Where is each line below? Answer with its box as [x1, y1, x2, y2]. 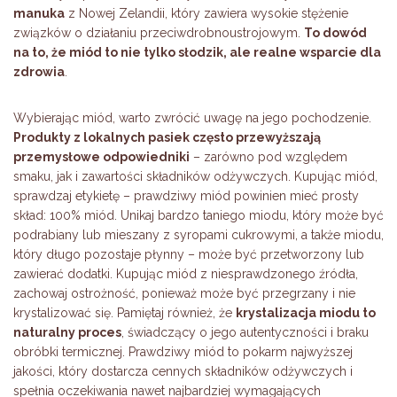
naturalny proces [13, 325, 121, 340]
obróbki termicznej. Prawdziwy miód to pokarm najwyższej [13, 345, 353, 360]
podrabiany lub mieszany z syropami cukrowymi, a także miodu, [13, 228, 384, 243]
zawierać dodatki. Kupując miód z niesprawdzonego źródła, [13, 267, 358, 282]
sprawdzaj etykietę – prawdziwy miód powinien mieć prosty [13, 189, 359, 204]
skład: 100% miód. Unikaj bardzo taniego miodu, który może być [13, 208, 384, 223]
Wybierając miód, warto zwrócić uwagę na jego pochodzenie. [13, 111, 371, 126]
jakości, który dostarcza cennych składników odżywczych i [13, 364, 353, 379]
